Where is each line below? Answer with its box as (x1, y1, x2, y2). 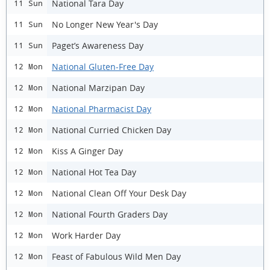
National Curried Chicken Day (52, 124, 171, 136)
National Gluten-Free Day (52, 60, 154, 72)
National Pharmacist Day (52, 102, 151, 115)
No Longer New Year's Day (52, 18, 158, 30)
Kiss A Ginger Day (52, 145, 123, 157)
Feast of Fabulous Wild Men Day (52, 250, 181, 262)
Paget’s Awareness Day (52, 39, 143, 51)
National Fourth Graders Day (52, 208, 168, 220)
